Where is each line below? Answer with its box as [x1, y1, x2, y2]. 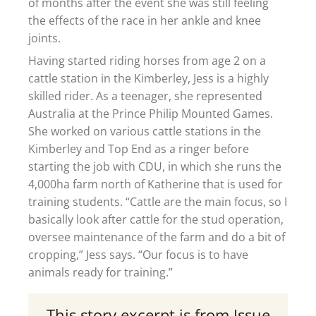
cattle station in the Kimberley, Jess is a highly [28, 71, 269, 87]
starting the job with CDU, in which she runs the [28, 159, 281, 175]
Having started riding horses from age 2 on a [28, 53, 266, 69]
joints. [28, 30, 63, 47]
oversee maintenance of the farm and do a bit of [28, 229, 285, 245]
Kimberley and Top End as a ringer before [28, 141, 249, 157]
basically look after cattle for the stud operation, [28, 212, 284, 228]
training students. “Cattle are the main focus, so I [28, 194, 287, 210]
